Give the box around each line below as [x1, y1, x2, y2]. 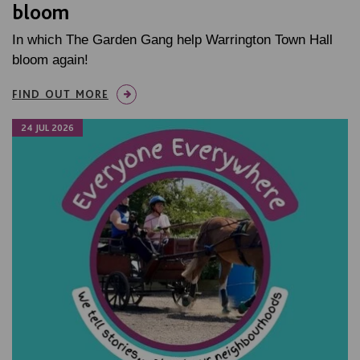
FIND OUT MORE [12, 88, 108, 101]
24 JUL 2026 [21, 122, 74, 134]
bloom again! [12, 52, 88, 68]
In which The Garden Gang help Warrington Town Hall [12, 32, 333, 48]
